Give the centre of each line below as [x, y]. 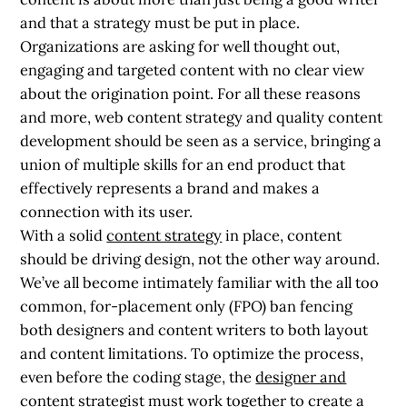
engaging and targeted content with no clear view [193, 69]
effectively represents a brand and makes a [170, 188]
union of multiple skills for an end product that [183, 164]
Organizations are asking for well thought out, [180, 46]
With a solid [64, 235]
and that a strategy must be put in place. [160, 22]
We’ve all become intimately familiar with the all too [200, 282]
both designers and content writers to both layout [194, 329]
